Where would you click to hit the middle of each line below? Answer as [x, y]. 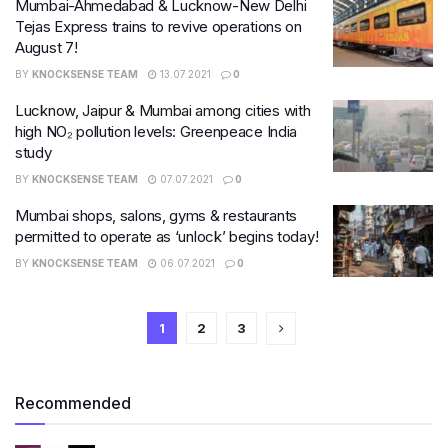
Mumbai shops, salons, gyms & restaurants [156, 215]
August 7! [46, 47]
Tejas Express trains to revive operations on [158, 26]
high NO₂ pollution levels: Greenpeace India [156, 131]
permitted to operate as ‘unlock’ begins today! [167, 236]
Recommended [73, 402]
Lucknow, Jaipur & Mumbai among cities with [163, 110]
